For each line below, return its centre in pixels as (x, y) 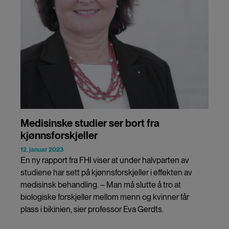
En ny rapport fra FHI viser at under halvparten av (105, 160)
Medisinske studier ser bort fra (90, 123)
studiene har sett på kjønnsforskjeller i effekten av (106, 172)
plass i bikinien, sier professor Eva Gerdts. (93, 209)
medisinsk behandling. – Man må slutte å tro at (101, 185)
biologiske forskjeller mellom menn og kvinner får (105, 197)
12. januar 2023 (42, 150)
